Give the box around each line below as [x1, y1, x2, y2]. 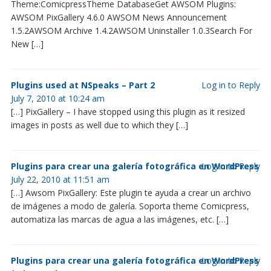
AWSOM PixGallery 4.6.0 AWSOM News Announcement [10, 11, 227, 23]
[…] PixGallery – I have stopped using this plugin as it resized [10, 105, 245, 117]
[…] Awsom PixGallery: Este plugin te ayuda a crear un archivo [10, 186, 251, 198]
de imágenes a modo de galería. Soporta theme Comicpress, [10, 200, 249, 212]
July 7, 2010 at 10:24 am [10, 92, 105, 104]
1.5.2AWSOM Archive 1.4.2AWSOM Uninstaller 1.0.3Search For [10, 24, 252, 36]
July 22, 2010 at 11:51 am [10, 173, 109, 185]
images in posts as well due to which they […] [10, 119, 188, 131]
